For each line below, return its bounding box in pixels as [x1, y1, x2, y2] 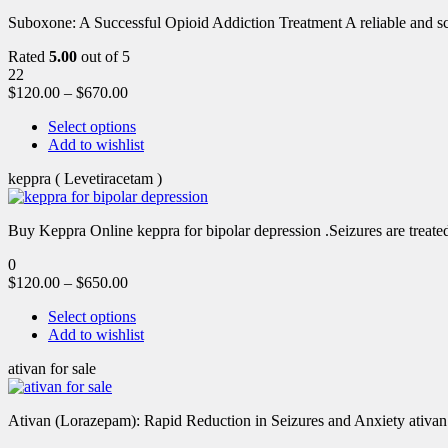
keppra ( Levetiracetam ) [8, 169, 162, 187]
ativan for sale [8, 359, 96, 377]
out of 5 [77, 47, 130, 65]
